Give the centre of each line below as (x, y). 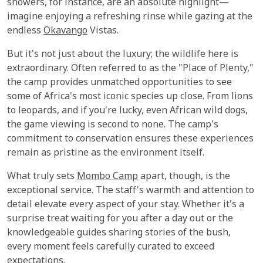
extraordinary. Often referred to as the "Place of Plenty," (130, 69)
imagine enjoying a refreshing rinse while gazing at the (130, 17)
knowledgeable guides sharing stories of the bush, (119, 233)
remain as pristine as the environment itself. (106, 153)
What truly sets (42, 177)
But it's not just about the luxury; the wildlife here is (123, 55)
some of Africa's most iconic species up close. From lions (130, 97)
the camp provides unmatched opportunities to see (119, 83)
